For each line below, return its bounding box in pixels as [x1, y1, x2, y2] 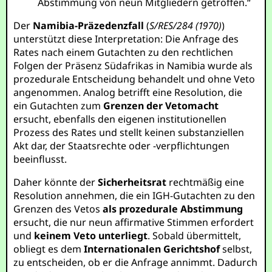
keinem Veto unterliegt [34, 229, 148, 242]
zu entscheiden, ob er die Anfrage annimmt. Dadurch [13, 256, 258, 269]
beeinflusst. [13, 152, 67, 166]
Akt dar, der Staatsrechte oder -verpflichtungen [13, 139, 230, 152]
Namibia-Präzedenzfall [33, 19, 144, 32]
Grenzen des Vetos [13, 202, 103, 216]
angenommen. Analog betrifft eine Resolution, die [13, 86, 243, 99]
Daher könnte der [13, 175, 98, 189]
